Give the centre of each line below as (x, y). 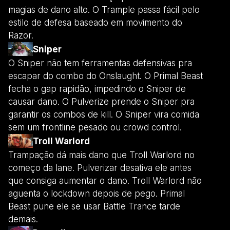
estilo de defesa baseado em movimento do (95, 23)
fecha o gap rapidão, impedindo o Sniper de (97, 89)
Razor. (21, 36)
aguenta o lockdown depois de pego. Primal (97, 194)
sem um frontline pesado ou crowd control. (95, 128)
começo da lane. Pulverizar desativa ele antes (100, 168)
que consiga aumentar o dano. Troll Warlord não (105, 181)
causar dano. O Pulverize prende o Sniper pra (101, 102)
